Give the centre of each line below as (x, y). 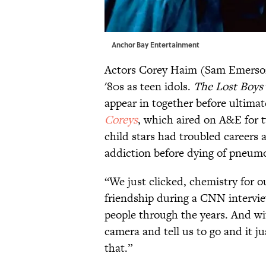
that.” (118, 248)
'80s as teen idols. (149, 86)
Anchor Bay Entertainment (156, 44)
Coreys (121, 119)
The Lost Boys (228, 86)
